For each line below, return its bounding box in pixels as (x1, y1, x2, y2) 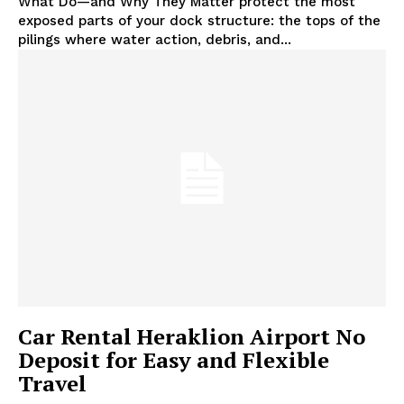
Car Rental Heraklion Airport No (18, 322, 365, 352)
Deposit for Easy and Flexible (18, 345, 329, 375)
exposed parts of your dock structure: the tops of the (18, 12, 381, 29)
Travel (18, 369, 87, 399)
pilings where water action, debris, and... (18, 31, 291, 48)
